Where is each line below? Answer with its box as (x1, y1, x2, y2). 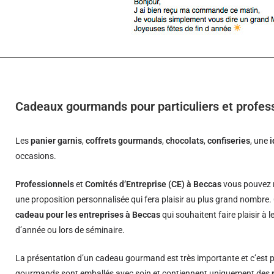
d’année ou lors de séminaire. (15, 225, 125, 235)
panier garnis (31, 136, 83, 146)
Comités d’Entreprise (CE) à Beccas (85, 179, 222, 189)
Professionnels (15, 179, 75, 189)
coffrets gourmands (86, 136, 163, 146)
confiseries (207, 136, 251, 146)
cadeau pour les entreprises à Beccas (15, 210, 161, 220)
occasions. (15, 151, 57, 161)
